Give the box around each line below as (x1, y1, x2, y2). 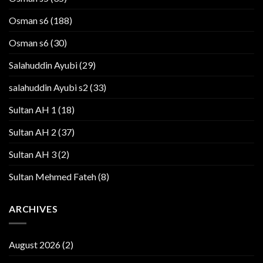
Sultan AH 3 (9, 149, 56, 160)
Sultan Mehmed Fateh (9, 171, 96, 183)
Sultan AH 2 (9, 126, 56, 138)
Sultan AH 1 (9, 104, 56, 116)
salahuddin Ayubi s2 (9, 82, 88, 93)
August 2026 (9, 238, 60, 250)
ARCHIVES (9, 203, 58, 215)
